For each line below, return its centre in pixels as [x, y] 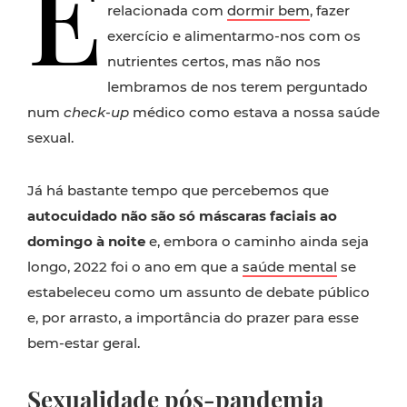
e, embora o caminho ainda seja [257, 241]
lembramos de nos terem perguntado [238, 87]
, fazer [330, 10]
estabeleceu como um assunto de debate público [199, 292]
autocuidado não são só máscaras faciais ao [182, 216]
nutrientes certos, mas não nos [214, 61]
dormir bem [268, 10]
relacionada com [167, 10]
